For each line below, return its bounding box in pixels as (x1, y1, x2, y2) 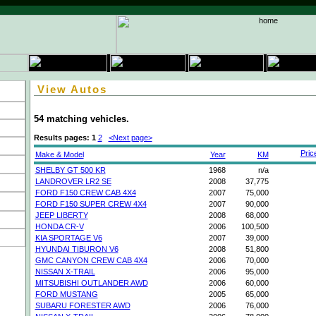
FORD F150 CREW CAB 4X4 (35, 188, 136, 197)
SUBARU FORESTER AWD (35, 301, 130, 310)
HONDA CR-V (35, 222, 84, 231)
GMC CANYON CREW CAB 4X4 (35, 256, 147, 265)
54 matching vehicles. (33, 114, 129, 125)
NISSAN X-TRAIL (35, 267, 95, 276)
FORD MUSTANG (35, 290, 98, 299)
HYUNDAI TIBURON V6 (35, 245, 119, 254)
